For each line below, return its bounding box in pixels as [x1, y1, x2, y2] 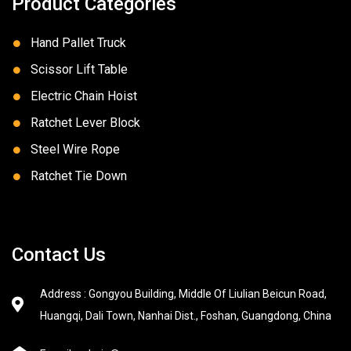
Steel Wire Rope [31, 142, 121, 157]
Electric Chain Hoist [31, 89, 138, 104]
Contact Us [12, 244, 106, 266]
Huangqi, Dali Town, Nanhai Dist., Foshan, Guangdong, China [40, 309, 331, 323]
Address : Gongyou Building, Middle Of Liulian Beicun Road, [40, 288, 327, 301]
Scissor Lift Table [31, 62, 128, 78]
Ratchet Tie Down [31, 168, 128, 184]
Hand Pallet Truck [31, 35, 127, 51]
